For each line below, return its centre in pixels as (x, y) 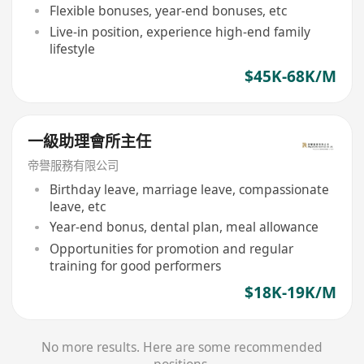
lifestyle (72, 48)
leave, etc (77, 206)
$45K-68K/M (290, 76)
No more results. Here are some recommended (182, 347)
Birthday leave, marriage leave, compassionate (189, 189)
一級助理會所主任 (90, 142)
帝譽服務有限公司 (74, 165)
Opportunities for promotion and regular (171, 248)
